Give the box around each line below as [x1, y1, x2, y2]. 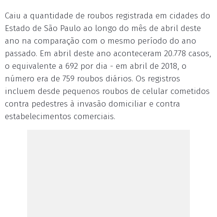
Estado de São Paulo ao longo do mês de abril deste [5, 23, 201, 33]
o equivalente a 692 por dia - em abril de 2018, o [5, 61, 186, 71]
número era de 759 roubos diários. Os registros [5, 73, 180, 84]
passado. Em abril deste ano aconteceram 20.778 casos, [5, 48, 211, 59]
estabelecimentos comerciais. [5, 111, 115, 122]
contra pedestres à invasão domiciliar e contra [5, 98, 180, 109]
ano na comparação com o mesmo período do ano [5, 35, 196, 46]
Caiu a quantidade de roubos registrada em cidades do [5, 10, 210, 21]
